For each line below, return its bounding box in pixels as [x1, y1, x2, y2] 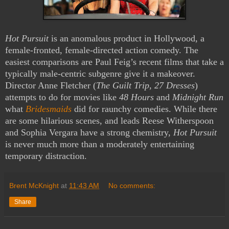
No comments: [108, 181, 156, 190]
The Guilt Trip [96, 80, 149, 90]
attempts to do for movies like [5, 91, 119, 102]
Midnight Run [172, 91, 223, 102]
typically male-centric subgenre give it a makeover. [5, 68, 195, 79]
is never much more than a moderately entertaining [5, 139, 194, 149]
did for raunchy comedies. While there [72, 103, 217, 114]
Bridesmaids [26, 103, 72, 114]
